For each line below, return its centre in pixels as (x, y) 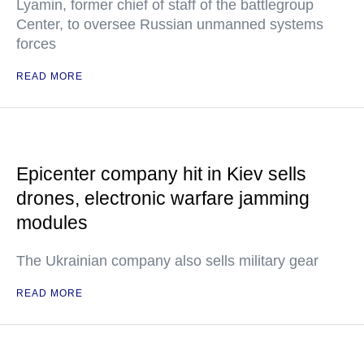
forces (36, 44)
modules (52, 223)
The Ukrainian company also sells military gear (167, 261)
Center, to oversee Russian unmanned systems (170, 24)
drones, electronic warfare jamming (163, 198)
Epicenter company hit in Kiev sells (161, 174)
